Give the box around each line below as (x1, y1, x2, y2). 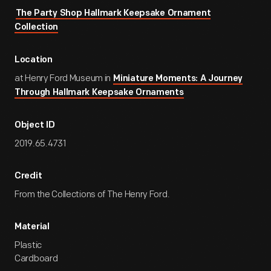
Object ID (15, 121, 55, 130)
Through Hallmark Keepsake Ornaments (15, 88, 184, 97)
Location (15, 56, 53, 65)
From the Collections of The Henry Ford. (15, 189, 170, 200)
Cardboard (15, 253, 58, 264)
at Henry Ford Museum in (15, 73, 113, 84)
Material (15, 223, 50, 232)
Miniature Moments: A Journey (113, 74, 243, 83)
